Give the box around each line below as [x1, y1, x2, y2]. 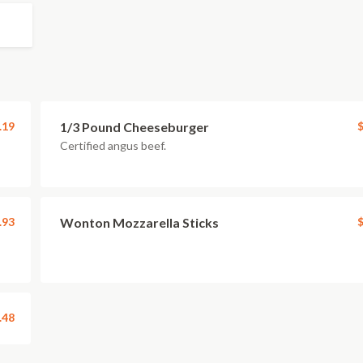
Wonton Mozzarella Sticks [60, 215, 219, 230]
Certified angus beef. [60, 139, 166, 152]
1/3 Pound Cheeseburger [60, 119, 209, 135]
